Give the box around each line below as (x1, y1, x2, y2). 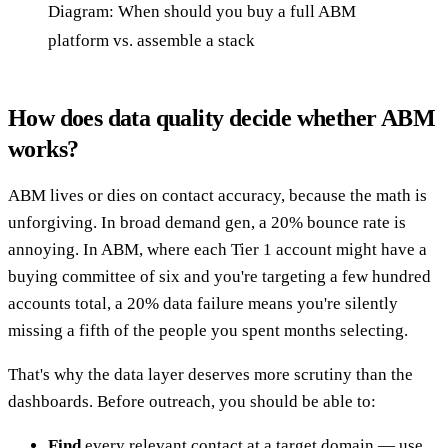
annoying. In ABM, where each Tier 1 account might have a (8, 239, 427, 259)
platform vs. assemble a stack (48, 30, 255, 50)
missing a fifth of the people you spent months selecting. (8, 320, 408, 340)
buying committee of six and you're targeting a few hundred (8, 266, 431, 286)
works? (8, 135, 79, 162)
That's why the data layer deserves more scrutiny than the (8, 364, 413, 384)
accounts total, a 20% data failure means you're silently (8, 293, 398, 313)
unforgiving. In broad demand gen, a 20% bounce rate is (8, 212, 406, 232)
